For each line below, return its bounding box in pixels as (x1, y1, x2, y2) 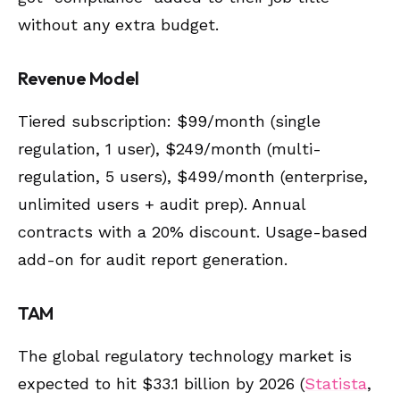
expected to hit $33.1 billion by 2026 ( (18, 373, 304, 393)
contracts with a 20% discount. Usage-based (18, 221, 368, 241)
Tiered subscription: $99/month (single (18, 111, 321, 130)
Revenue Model (18, 66, 139, 89)
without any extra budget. (18, 14, 219, 34)
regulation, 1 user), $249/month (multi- (18, 138, 321, 158)
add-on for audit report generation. (18, 249, 287, 269)
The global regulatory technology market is (18, 346, 352, 365)
